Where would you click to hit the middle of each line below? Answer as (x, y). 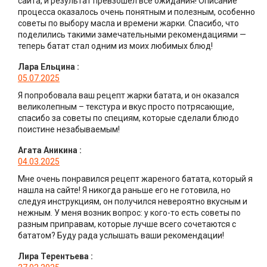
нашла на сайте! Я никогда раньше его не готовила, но (124, 190)
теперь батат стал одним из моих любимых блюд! (115, 46)
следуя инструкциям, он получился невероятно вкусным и (133, 201)
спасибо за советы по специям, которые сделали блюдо (128, 118)
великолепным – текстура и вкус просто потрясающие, (126, 106)
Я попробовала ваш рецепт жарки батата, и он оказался (128, 95)
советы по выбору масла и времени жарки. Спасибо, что (128, 23)
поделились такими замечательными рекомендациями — (132, 34)
